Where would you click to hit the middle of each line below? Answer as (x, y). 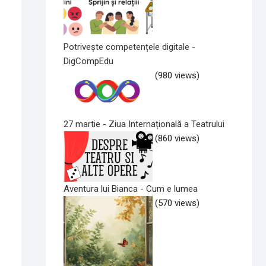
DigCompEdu (88, 61)
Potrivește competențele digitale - (129, 47)
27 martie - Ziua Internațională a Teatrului (144, 124)
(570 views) (177, 203)
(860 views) (177, 139)
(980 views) (177, 76)
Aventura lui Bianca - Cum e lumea (131, 189)
